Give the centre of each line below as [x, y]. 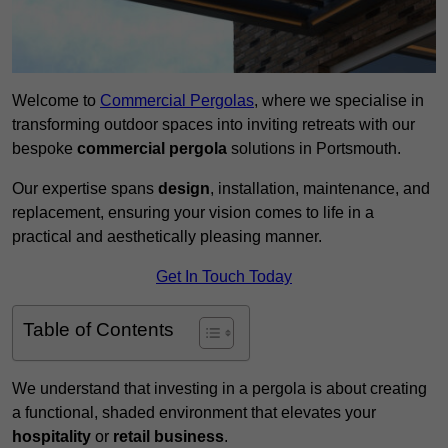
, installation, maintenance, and [320, 189]
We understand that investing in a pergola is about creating [219, 389]
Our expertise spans [85, 189]
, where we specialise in [339, 101]
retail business [168, 437]
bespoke [44, 149]
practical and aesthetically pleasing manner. [167, 237]
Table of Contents [98, 330]
